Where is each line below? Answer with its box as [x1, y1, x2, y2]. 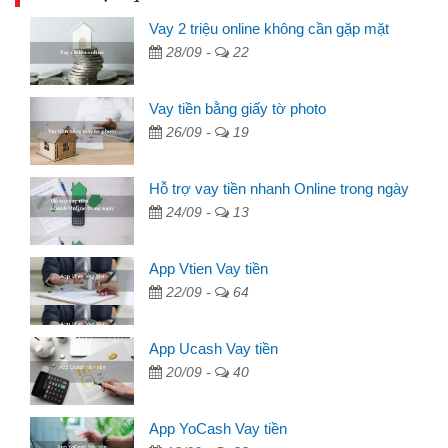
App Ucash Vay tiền [149, 339, 279, 357]
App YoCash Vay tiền [149, 419, 288, 437]
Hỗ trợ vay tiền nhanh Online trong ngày [149, 179, 410, 197]
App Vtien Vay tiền [149, 259, 269, 277]
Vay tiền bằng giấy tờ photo [149, 99, 327, 117]
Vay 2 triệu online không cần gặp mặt [149, 19, 390, 37]
